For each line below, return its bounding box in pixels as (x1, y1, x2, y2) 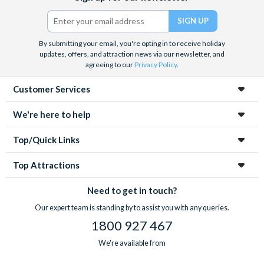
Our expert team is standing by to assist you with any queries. (35, 203, 229, 212)
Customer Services (13, 83, 90, 94)
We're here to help (13, 108, 91, 120)
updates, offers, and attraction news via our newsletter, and (39, 49, 225, 58)
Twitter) (123, 5, 150, 15)
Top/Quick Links (13, 134, 80, 145)
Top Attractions (13, 159, 80, 170)
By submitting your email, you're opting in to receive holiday (39, 38, 225, 48)
